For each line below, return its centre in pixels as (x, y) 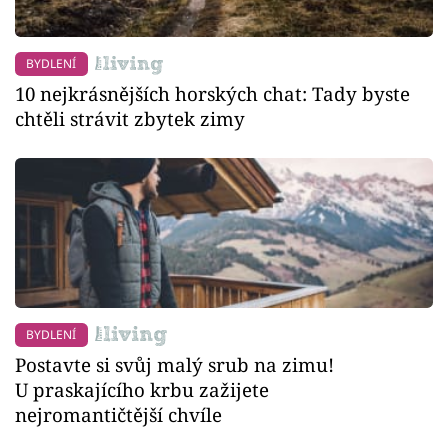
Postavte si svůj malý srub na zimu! (174, 364)
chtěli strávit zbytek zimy (130, 119)
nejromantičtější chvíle (118, 414)
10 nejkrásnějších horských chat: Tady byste (212, 94)
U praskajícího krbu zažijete (142, 389)
